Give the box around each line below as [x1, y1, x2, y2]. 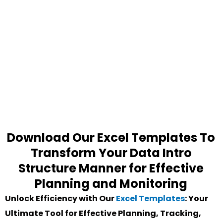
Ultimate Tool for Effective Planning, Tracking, [5, 207, 201, 219]
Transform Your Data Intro [30, 144, 192, 161]
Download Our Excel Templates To [7, 129, 215, 146]
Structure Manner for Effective [18, 160, 204, 176]
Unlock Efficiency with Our [5, 192, 116, 204]
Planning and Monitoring [35, 175, 187, 192]
